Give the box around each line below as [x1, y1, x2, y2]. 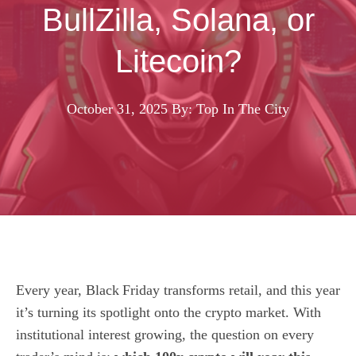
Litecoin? [114, 43, 242, 79]
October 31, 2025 [67, 100, 168, 117]
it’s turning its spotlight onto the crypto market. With [16, 304, 321, 320]
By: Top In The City [172, 100, 289, 117]
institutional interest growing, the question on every [16, 326, 314, 342]
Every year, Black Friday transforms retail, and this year [16, 281, 340, 298]
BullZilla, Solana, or [41, 2, 315, 37]
